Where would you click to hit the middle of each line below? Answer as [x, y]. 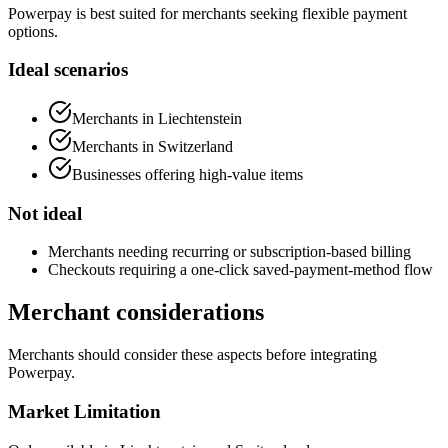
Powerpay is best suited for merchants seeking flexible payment [207, 13]
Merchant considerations [136, 312]
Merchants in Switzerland [152, 146]
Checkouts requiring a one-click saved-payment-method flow [240, 270]
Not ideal [45, 213]
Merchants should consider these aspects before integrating [192, 355]
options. [33, 31]
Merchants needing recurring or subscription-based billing [229, 252]
